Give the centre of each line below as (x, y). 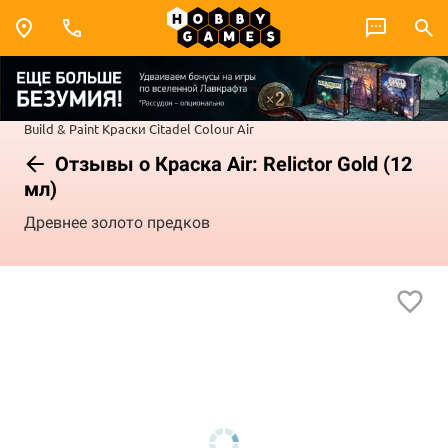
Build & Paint (61, 128)
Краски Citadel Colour (168, 128)
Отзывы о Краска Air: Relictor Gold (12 (231, 163)
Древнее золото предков (117, 223)
